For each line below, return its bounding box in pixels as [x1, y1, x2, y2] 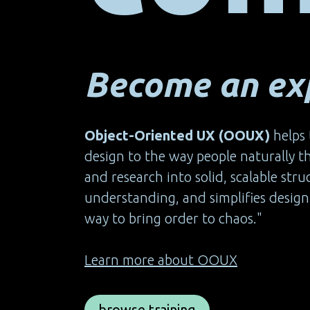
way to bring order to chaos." [84, 210, 262, 226]
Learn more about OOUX [84, 252, 237, 268]
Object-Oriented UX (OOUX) [84, 127, 270, 143]
